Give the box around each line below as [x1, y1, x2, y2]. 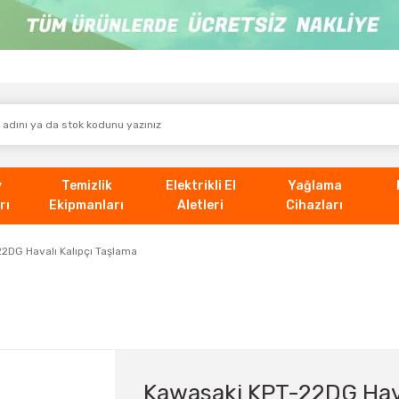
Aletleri [177, 197, 224, 213]
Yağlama [287, 177, 342, 193]
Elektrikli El [165, 177, 236, 193]
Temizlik [61, 177, 112, 193]
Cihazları [286, 197, 343, 213]
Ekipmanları [49, 197, 124, 213]
